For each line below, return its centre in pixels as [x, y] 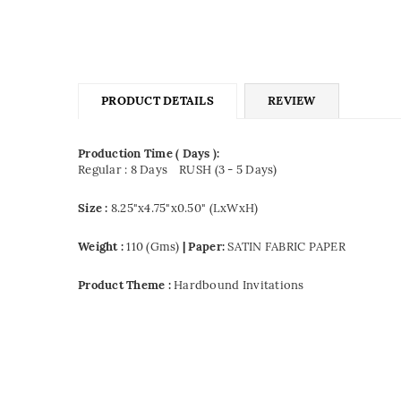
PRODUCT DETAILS [158, 101]
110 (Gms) [153, 247]
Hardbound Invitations [239, 285]
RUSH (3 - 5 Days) [228, 170]
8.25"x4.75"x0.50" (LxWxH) [184, 208]
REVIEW [292, 101]
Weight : [101, 247]
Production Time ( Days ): [149, 154]
